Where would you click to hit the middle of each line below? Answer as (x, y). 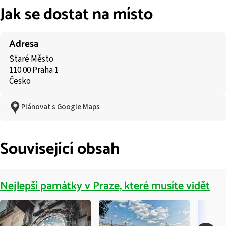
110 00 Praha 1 (34, 70)
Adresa (24, 44)
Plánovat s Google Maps (60, 107)
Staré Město (31, 59)
